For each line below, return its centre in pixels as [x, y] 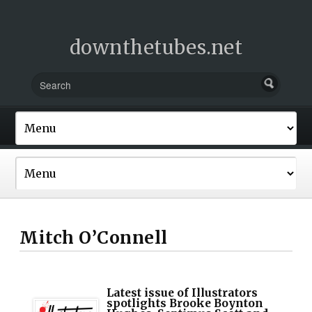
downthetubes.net [156, 47]
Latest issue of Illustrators [182, 292]
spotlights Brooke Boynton [185, 303]
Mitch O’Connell [94, 237]
